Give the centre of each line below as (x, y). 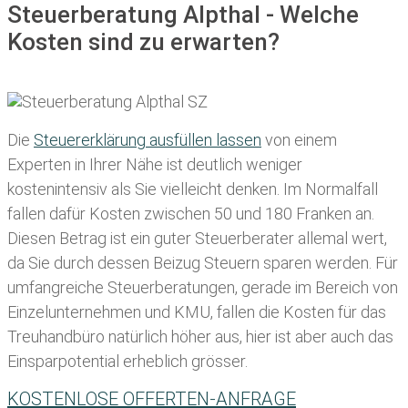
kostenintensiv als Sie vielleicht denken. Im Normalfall (193, 189)
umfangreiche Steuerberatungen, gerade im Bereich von (203, 287)
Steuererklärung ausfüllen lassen (148, 139)
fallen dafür (46, 213)
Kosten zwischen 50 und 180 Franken (219, 213)
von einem (299, 139)
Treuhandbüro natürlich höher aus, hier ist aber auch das (200, 336)
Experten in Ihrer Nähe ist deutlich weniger (155, 164)
